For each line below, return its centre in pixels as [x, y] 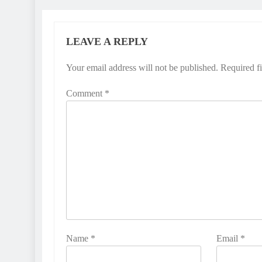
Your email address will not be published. [142, 67]
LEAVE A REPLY [107, 41]
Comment [85, 93]
